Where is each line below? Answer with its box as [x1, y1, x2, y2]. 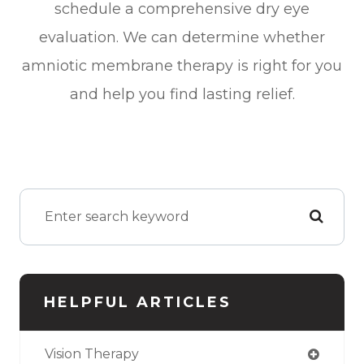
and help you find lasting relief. [69, 84, 295, 103]
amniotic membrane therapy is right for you [22, 56, 342, 75]
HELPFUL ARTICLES [44, 292, 232, 311]
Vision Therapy [45, 345, 139, 362]
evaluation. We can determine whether [39, 28, 325, 46]
